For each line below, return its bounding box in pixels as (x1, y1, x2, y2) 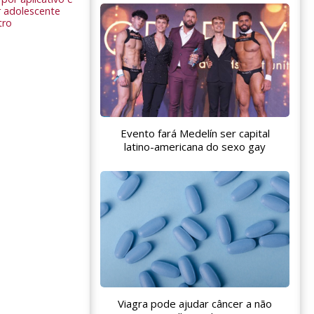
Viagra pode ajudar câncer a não (118, 296, 272, 311)
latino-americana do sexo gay (124, 139, 266, 154)
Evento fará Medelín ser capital (120, 126, 270, 141)
